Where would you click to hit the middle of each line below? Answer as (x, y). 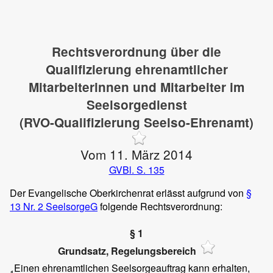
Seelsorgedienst (136, 105)
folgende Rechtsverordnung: (160, 206)
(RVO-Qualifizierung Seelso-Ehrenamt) (136, 122)
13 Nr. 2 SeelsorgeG (54, 206)
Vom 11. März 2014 (136, 154)
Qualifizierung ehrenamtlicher (136, 69)
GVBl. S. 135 (136, 170)
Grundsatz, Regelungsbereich (127, 251)
